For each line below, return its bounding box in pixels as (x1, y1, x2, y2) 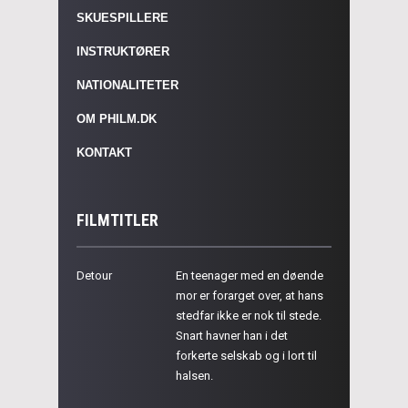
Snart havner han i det (176, 328, 288, 342)
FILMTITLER (76, 209, 158, 229)
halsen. (176, 368, 213, 382)
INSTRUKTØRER (76, 44, 169, 58)
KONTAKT (76, 145, 132, 159)
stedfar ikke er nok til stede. (176, 308, 321, 322)
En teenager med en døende (176, 268, 323, 282)
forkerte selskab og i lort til (176, 348, 317, 362)
